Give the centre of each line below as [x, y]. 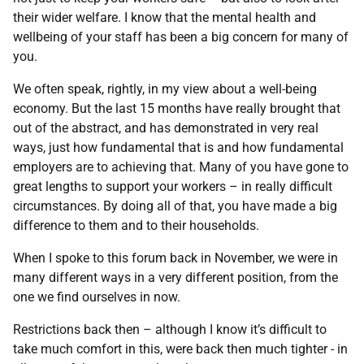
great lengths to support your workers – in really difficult [173, 186]
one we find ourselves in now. [97, 297]
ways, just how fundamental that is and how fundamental [178, 147]
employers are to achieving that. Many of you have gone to [181, 167]
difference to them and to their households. [139, 225]
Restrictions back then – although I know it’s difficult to [170, 329]
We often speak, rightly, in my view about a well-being [165, 89]
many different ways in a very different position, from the [175, 277]
